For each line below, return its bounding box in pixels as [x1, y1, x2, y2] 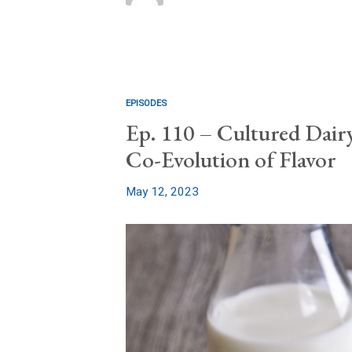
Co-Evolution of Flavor [126, 144, 335, 174]
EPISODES [126, 96, 167, 110]
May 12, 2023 [126, 182, 199, 200]
